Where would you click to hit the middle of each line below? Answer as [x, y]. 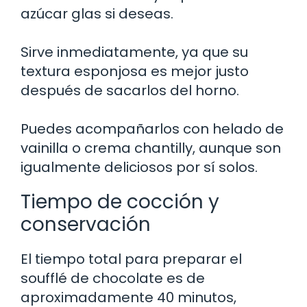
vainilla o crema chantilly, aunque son [151, 148]
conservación [86, 224]
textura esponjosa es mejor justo [135, 71]
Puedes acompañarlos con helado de [152, 128]
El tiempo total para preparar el [131, 259]
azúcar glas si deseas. [97, 13]
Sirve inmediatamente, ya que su [134, 52]
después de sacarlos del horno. [130, 90]
